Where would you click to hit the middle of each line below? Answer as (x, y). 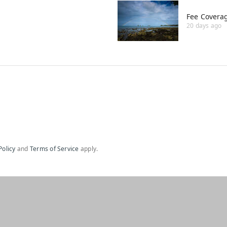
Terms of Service (54, 149)
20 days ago (204, 26)
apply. (88, 149)
